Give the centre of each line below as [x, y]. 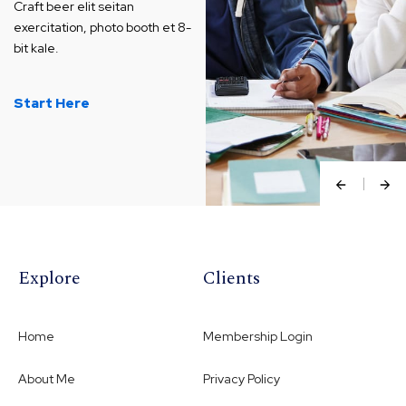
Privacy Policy [242, 379]
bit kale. [36, 48]
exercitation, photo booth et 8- [102, 27]
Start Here [52, 103]
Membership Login [258, 336]
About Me [47, 379]
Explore [49, 278]
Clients [232, 278]
